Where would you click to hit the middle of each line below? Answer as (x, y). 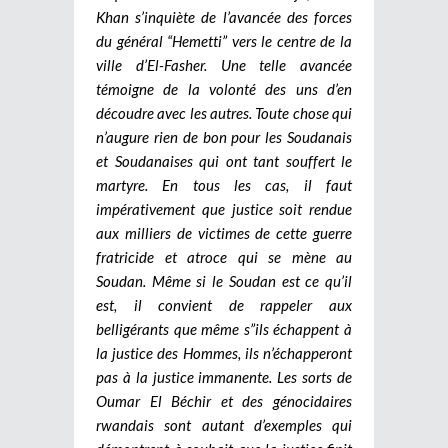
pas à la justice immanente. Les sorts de (224, 376)
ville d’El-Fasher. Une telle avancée (224, 64)
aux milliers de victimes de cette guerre (224, 232)
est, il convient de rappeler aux (224, 304)
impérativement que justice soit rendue (224, 208)
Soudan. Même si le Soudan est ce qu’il (224, 280)
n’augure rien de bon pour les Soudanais (224, 136)
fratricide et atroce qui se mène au (224, 256)
